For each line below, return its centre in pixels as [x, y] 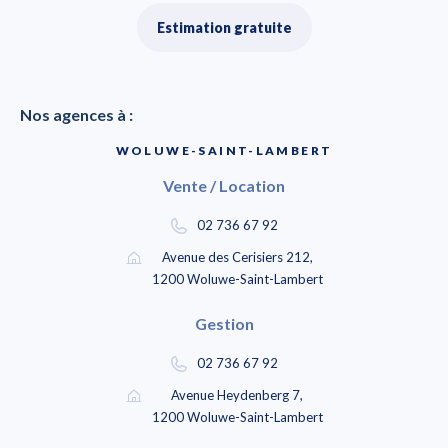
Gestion [224, 324]
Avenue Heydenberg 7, [237, 395]
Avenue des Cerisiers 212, [237, 257]
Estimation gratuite [224, 28]
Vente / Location [224, 186]
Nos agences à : [76, 115]
